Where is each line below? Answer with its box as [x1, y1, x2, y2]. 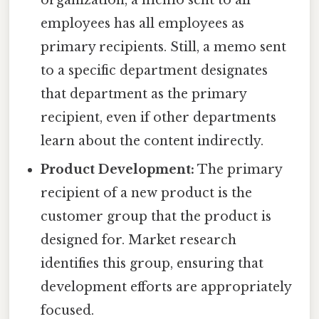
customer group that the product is [41, 208, 272, 224]
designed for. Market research [41, 231, 237, 248]
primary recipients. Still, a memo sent [41, 38, 287, 55]
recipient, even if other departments [41, 109, 277, 125]
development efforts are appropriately [41, 278, 292, 295]
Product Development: [41, 161, 195, 177]
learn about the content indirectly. [41, 132, 264, 149]
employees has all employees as [41, 15, 245, 31]
